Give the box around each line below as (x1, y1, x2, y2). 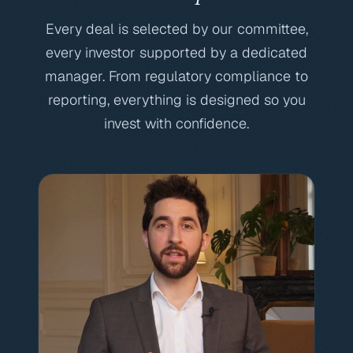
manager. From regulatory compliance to (45, 67, 308, 85)
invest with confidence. (104, 114, 249, 132)
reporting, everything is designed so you (47, 91, 306, 109)
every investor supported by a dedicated (46, 43, 307, 61)
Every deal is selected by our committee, (45, 20, 308, 38)
